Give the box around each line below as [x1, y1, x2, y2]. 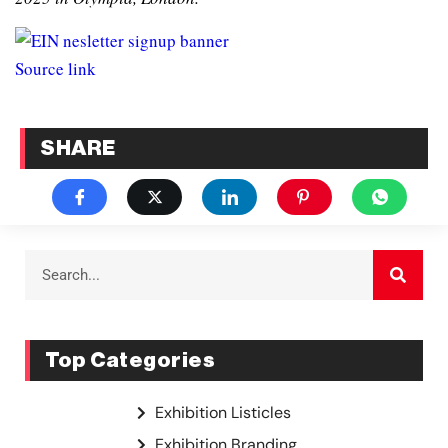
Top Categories [45, 350, 215, 372]
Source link [15, 56, 96, 80]
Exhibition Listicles [155, 402, 292, 424]
